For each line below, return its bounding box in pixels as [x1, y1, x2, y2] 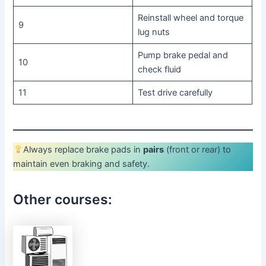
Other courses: [13, 191, 113, 208]
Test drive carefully [137, 87, 213, 98]
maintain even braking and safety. [13, 158, 150, 169]
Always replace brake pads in [23, 144, 144, 155]
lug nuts [137, 26, 170, 37]
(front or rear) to [164, 144, 232, 155]
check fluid [137, 64, 181, 75]
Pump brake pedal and [137, 49, 228, 61]
